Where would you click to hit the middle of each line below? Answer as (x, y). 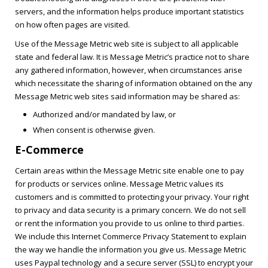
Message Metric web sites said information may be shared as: (127, 96)
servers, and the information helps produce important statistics (130, 11)
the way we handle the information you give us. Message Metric (130, 249)
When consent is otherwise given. (94, 130)
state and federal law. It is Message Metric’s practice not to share (132, 57)
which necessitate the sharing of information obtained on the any (134, 83)
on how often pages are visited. (72, 25)
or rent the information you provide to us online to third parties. (130, 223)
